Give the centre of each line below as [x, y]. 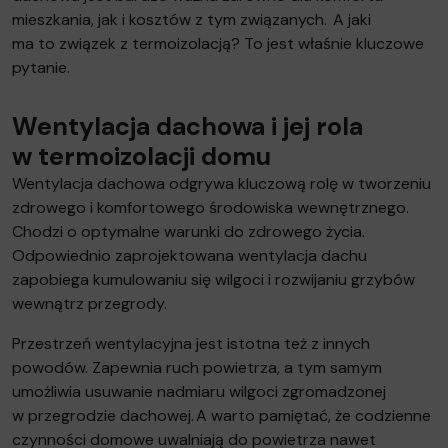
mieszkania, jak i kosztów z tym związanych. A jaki [191, 19]
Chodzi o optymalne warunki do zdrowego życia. [188, 231]
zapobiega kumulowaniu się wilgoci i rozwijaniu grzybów [213, 279]
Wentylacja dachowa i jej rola [187, 126]
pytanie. [41, 67]
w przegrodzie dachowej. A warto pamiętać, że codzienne [221, 415]
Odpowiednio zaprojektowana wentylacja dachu [189, 255]
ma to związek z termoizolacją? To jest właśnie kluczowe [218, 43]
